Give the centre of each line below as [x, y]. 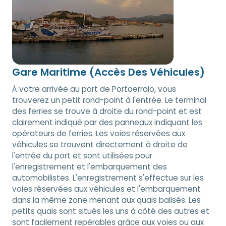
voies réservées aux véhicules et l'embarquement [106, 189]
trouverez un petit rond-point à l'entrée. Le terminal [109, 100]
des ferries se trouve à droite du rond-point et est [107, 111]
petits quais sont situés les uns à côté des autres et [111, 211]
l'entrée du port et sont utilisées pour [82, 155]
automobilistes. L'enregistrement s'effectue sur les [108, 178]
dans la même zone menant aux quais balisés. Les [106, 200]
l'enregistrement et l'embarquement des [90, 166]
